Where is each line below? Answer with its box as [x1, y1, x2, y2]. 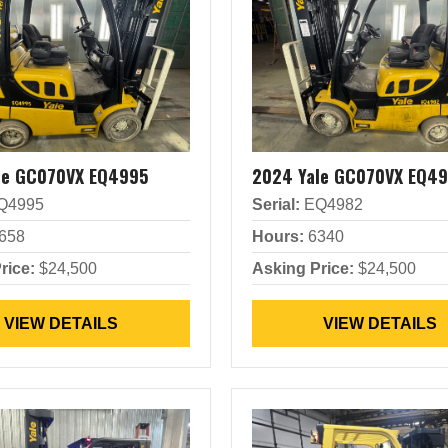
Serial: [251, 196, 300, 213]
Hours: [251, 228, 304, 245]
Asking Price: [251, 260, 354, 277]
